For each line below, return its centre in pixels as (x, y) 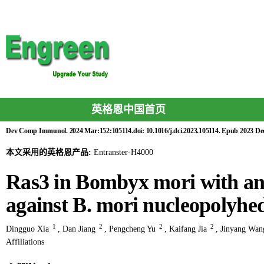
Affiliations (25, 242)
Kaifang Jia (188, 229)
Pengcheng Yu (132, 229)
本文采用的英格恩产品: (50, 152)
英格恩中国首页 (128, 110)
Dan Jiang (79, 229)
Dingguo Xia (27, 229)
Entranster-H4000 (123, 152)
